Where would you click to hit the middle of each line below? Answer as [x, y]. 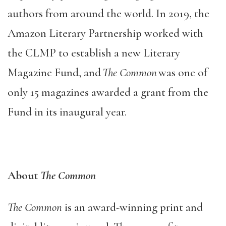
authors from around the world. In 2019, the [108, 14]
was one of [182, 73]
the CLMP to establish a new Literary [94, 53]
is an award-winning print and [132, 207]
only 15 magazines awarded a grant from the [108, 92]
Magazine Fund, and [55, 73]
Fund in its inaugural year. [70, 112]
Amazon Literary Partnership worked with [105, 33]
